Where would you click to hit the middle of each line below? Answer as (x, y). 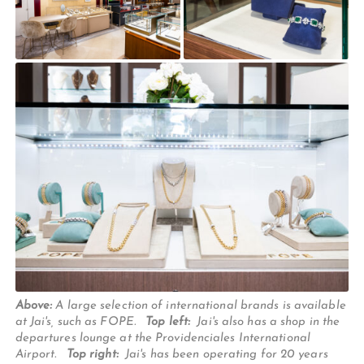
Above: (35, 305)
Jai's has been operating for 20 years (225, 354)
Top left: (170, 322)
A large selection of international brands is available (201, 305)
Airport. (41, 354)
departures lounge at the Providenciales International (162, 338)
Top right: (94, 354)
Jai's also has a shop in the (267, 322)
